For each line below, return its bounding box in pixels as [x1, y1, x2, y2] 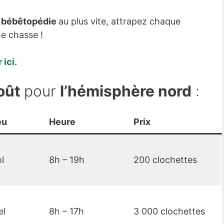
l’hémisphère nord [60, 82, 191, 100]
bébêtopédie [1, 16, 58, 27]
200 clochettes [133, 154, 197, 165]
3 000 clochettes [133, 206, 205, 217]
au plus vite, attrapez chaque [58, 16, 180, 27]
